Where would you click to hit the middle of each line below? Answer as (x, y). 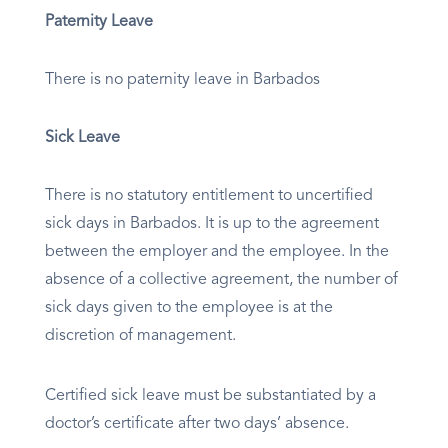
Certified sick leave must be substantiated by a (210, 396)
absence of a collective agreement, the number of (221, 280)
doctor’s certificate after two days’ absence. (197, 424)
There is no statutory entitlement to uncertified (209, 196)
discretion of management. (140, 336)
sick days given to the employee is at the (189, 308)
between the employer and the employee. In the (217, 252)
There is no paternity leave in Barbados (182, 80)
